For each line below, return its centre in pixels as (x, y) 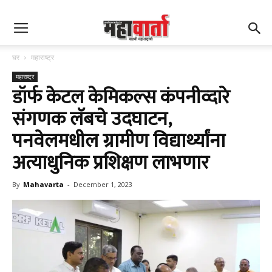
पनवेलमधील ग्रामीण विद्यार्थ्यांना (119, 141)
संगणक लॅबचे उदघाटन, (92, 119)
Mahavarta (43, 184)
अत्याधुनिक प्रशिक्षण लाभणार (111, 163)
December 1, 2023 (103, 184)
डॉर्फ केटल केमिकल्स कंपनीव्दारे (121, 97)
